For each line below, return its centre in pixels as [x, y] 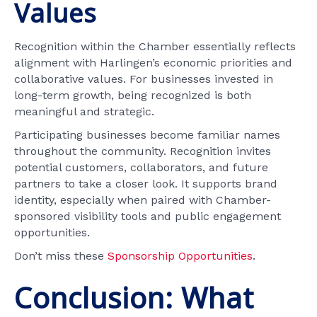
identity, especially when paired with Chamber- [143, 200]
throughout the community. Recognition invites [143, 151]
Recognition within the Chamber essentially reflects [155, 46]
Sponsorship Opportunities [180, 255]
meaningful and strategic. [84, 111]
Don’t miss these [61, 255]
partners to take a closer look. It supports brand [146, 183]
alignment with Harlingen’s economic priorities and [153, 62]
